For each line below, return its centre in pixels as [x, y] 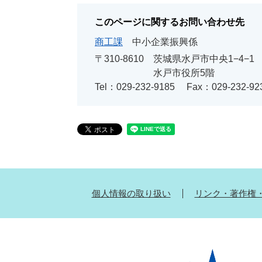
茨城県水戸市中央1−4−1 [204, 59]
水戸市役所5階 [184, 73]
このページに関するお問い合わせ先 [170, 22]
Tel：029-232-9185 [135, 87]
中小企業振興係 [165, 42]
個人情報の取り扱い [131, 193]
